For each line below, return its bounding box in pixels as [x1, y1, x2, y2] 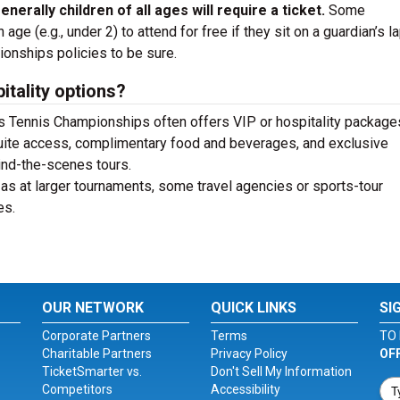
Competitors [42, 382, 113, 396]
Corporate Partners [42, 329, 152, 343]
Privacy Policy [210, 346, 287, 361]
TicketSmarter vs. [42, 364, 143, 379]
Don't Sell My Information [210, 364, 352, 379]
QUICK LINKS [210, 299, 296, 316]
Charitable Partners [42, 346, 153, 361]
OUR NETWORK [42, 299, 145, 316]
